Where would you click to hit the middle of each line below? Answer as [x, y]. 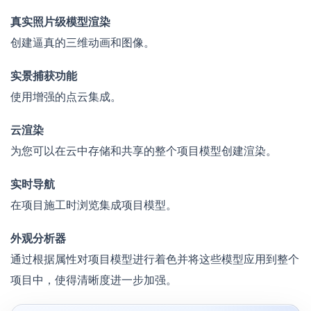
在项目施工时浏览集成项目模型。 [94, 205]
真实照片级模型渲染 [60, 22]
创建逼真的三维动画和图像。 [83, 43]
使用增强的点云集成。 [66, 97]
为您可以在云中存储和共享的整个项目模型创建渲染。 [144, 151]
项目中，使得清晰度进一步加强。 [94, 280]
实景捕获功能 [44, 76]
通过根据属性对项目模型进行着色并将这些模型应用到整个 [155, 259]
